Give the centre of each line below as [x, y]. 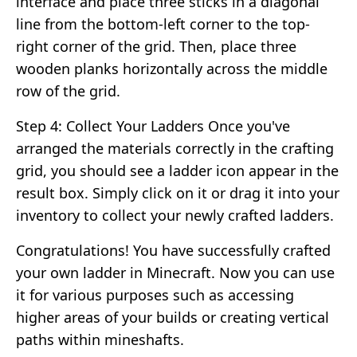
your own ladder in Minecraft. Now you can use [175, 272]
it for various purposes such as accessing [155, 294]
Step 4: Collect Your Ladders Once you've [153, 126]
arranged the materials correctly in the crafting [175, 148]
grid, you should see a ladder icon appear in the [177, 170]
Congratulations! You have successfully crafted [173, 250]
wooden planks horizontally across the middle [172, 68]
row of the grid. [68, 90]
